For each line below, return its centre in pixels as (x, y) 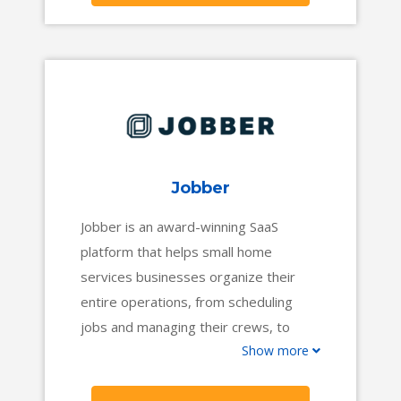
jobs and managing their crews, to (186, 327)
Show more (277, 351)
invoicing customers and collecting (185, 352)
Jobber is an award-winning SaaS (180, 227)
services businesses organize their (188, 277)
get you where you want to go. (176, 22)
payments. (113, 377)
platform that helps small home (177, 252)
